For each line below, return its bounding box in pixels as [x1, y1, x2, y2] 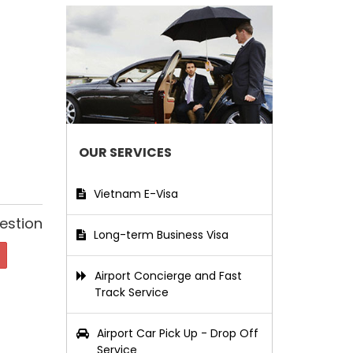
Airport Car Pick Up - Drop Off [96, 325, 258, 341]
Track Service [94, 284, 169, 300]
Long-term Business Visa [93, 227, 229, 243]
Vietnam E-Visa [93, 186, 178, 202]
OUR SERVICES [78, 143, 172, 162]
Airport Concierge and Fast [94, 268, 242, 284]
